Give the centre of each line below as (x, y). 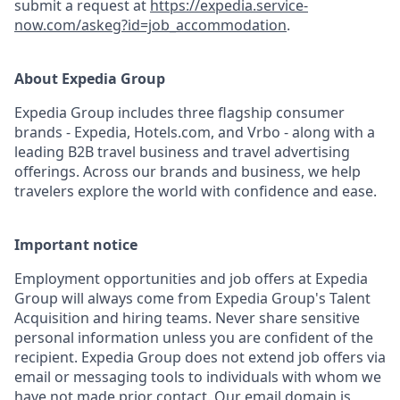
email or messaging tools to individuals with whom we (198, 377)
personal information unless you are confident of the (194, 337)
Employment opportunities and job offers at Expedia (191, 279)
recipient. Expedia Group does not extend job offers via (200, 357)
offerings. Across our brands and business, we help (187, 171)
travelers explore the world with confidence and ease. (196, 191)
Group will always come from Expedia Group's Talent (192, 298)
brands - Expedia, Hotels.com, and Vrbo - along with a (195, 132)
